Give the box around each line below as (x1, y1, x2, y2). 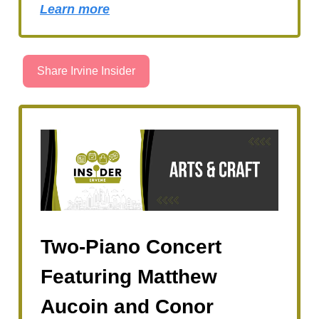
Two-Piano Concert (41, 235, 221, 258)
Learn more (40, 1, 110, 16)
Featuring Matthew (41, 265, 217, 288)
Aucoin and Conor (41, 295, 214, 318)
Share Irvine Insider (37, 64, 135, 77)
